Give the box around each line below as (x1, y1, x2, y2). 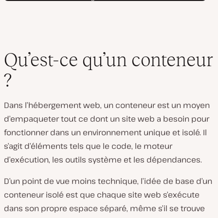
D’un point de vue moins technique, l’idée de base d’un (4, 176, 212, 186)
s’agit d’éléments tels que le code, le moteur (4, 141, 172, 151)
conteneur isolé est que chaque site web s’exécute (4, 189, 200, 200)
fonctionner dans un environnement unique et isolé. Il (4, 127, 207, 138)
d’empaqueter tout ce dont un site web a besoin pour (4, 113, 209, 124)
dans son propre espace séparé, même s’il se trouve (4, 203, 205, 214)
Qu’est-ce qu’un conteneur (4, 49, 213, 70)
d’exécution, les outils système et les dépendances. (4, 154, 202, 165)
